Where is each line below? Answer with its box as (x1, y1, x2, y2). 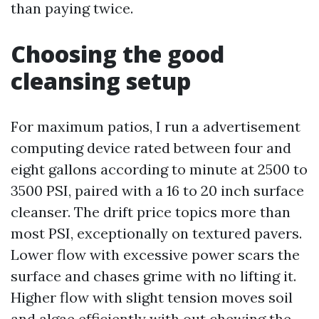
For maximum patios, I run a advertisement (11, 117, 300, 135)
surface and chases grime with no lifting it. (11, 267, 296, 285)
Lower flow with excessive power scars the (11, 246, 300, 263)
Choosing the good (11, 38, 224, 69)
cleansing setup (11, 66, 191, 96)
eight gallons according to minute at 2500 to (11, 160, 308, 178)
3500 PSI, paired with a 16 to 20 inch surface (11, 182, 304, 199)
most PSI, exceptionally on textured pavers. (11, 224, 302, 242)
